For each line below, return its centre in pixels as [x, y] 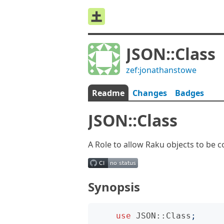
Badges [189, 93]
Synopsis [114, 187]
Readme [108, 93]
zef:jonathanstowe [161, 70]
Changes [150, 93]
